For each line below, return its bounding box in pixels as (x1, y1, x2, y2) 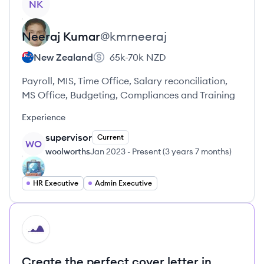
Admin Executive (95, 179, 152, 187)
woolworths (45, 146, 90, 157)
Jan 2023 (90, 146, 126, 157)
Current (97, 133, 124, 141)
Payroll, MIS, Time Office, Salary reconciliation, (22, 75, 227, 87)
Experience (22, 112, 65, 123)
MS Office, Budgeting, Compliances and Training (22, 89, 235, 101)
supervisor (45, 131, 92, 143)
